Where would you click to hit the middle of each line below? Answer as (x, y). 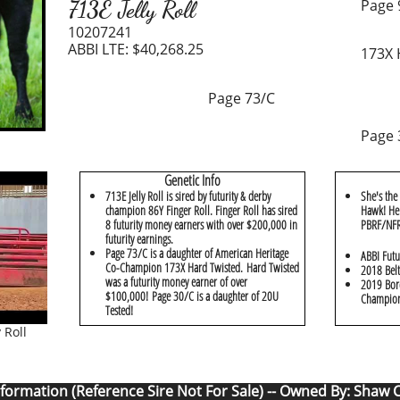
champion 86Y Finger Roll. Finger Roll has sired (201, 210)
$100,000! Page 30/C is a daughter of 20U (192, 296)
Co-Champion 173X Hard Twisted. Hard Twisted (202, 267)
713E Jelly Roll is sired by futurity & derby (188, 196)
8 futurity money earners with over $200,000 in (201, 225)
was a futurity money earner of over (176, 282)
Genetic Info (192, 180)
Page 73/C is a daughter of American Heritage (197, 253)
